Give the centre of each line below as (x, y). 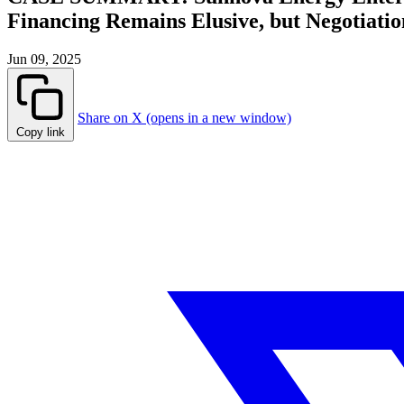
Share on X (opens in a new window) (184, 118)
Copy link (41, 133)
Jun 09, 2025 (44, 60)
